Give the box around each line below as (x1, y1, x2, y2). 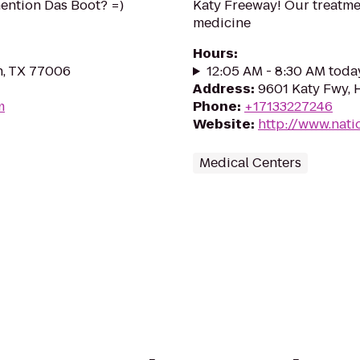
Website (193, 115, 251, 133)
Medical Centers (199, 153, 301, 172)
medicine (193, 14, 251, 32)
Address (193, 80, 251, 98)
